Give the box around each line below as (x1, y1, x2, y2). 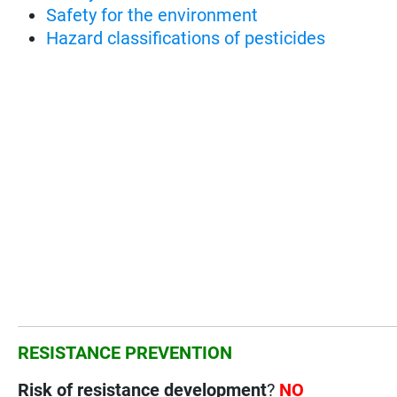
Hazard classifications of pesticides (46, 27, 326, 49)
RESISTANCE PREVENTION (18, 341, 233, 363)
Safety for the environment (46, 4, 259, 26)
